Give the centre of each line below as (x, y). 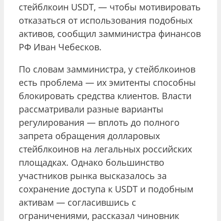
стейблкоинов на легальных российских (105, 149)
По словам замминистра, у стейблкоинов (107, 69)
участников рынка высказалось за (93, 175)
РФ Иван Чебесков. (60, 47)
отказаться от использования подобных (106, 20)
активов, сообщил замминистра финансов (110, 33)
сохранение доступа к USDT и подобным (106, 189)
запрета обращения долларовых (89, 135)
